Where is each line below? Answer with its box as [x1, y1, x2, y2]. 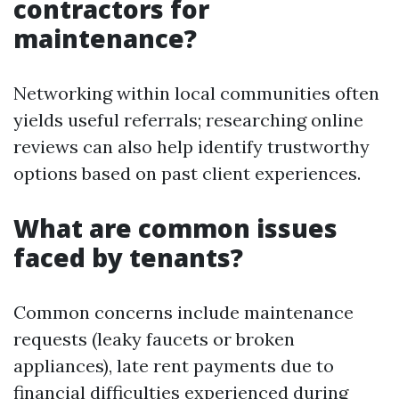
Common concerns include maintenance [13, 301, 354, 323]
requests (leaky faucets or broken [13, 328, 295, 350]
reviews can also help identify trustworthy [13, 135, 370, 158]
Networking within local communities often [13, 82, 379, 104]
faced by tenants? [13, 240, 243, 274]
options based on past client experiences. [13, 162, 361, 184]
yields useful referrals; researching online [13, 109, 363, 131]
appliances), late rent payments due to [13, 354, 334, 377]
